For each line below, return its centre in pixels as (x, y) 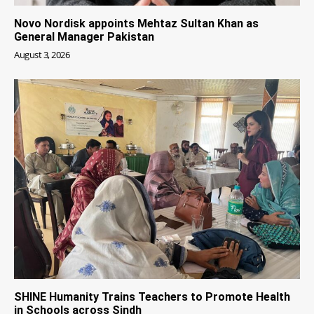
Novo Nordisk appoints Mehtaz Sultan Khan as (136, 23)
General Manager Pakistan (84, 36)
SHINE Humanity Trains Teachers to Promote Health (152, 297)
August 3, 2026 (42, 54)
